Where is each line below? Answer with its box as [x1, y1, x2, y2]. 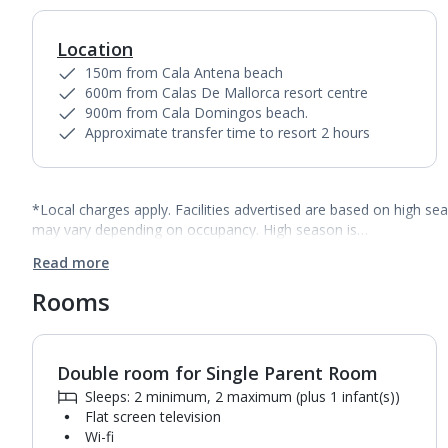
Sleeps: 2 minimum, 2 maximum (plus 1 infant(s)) [85, 387, 400, 406]
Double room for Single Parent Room [57, 361, 378, 385]
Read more [33, 253, 109, 272]
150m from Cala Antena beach [85, 63, 283, 82]
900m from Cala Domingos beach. [85, 103, 308, 122]
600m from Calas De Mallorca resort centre [85, 83, 368, 102]
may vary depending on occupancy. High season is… [32, 220, 368, 239]
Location [57, 37, 133, 61]
